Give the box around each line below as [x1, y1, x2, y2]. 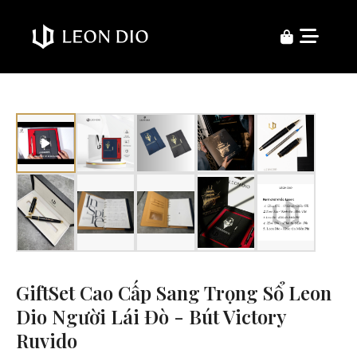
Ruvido [16, 328, 77, 354]
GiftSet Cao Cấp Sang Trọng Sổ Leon [16, 280, 331, 306]
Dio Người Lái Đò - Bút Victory [16, 304, 286, 330]
